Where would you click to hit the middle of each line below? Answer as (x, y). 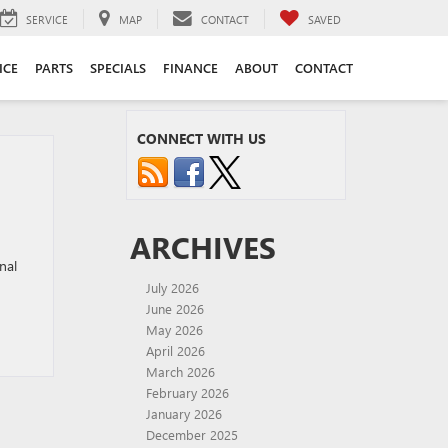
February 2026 (187, 392)
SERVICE (47, 19)
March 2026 (180, 371)
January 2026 (184, 413)
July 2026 (172, 287)
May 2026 (174, 329)
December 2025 (192, 434)
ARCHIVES (203, 247)
